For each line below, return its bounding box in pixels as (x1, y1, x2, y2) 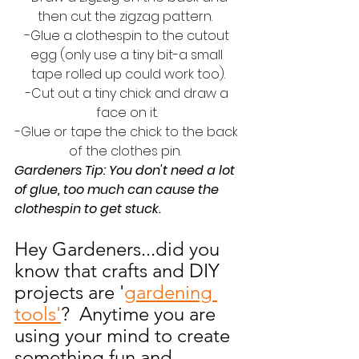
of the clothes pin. (69, 142, 188, 161)
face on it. (95, 103, 161, 123)
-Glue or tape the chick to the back (15, 123, 241, 142)
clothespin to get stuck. (14, 200, 167, 219)
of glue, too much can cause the (14, 180, 222, 200)
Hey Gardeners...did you (14, 237, 224, 261)
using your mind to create (14, 324, 235, 348)
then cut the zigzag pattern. (38, 7, 219, 26)
